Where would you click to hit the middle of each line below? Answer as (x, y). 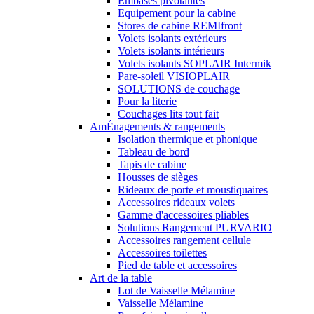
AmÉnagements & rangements (157, 127)
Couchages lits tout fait (168, 114)
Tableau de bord (153, 152)
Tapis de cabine (152, 165)
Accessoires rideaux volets (176, 203)
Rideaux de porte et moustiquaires (193, 190)
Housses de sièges (158, 177)
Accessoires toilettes (162, 253)
